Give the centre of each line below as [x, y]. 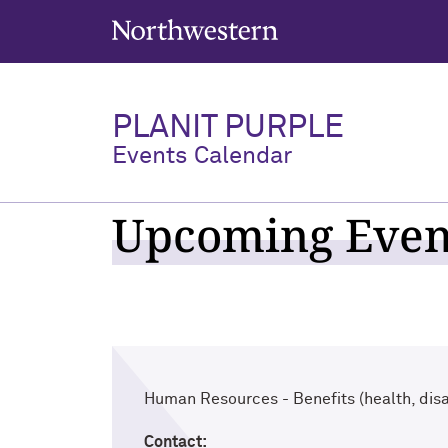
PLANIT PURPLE [228, 128]
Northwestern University [180, 25]
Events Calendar [202, 156]
